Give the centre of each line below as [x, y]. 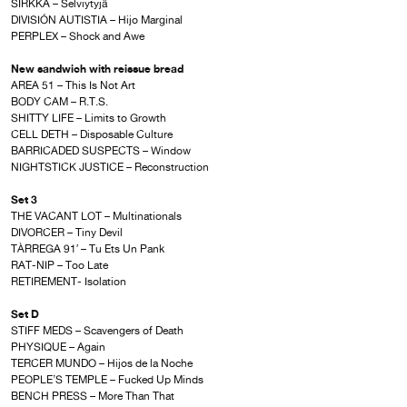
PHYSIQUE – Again [58, 347]
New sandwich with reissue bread [97, 69]
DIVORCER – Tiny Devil [67, 233]
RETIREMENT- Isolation [69, 282]
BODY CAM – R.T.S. [60, 102]
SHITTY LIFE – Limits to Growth [89, 119]
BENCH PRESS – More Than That [93, 397]
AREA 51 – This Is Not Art [73, 86]
